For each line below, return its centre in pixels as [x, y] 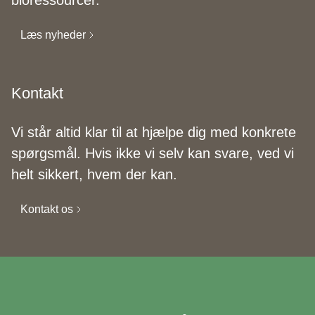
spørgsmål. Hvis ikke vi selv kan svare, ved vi [153, 153]
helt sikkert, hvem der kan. [94, 174]
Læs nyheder [53, 34]
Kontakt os [47, 209]
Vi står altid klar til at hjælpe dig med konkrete [154, 132]
